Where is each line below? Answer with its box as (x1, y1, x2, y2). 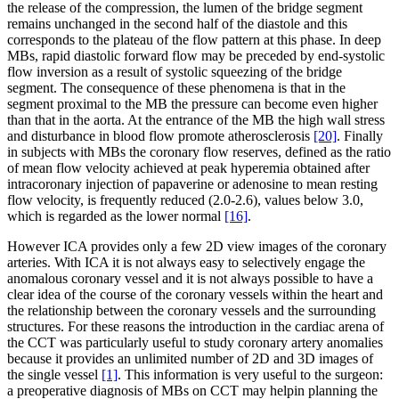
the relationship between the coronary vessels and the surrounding (7, 303, 376, 319)
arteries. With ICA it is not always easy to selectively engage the (7, 255, 365, 271)
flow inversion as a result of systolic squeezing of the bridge (7, 64, 342, 80)
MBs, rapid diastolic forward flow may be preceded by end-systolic (7, 48, 385, 64)
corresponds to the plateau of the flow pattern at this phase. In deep (7, 32, 381, 48)
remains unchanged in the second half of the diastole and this (7, 16, 347, 32)
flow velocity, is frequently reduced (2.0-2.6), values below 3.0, (7, 192, 363, 208)
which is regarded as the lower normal (7, 208, 224, 224)
